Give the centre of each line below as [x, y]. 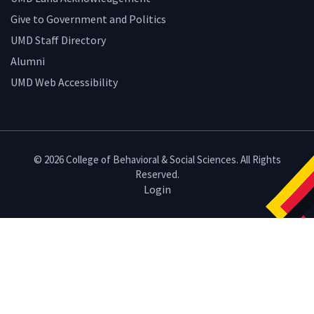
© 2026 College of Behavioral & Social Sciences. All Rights [157, 159]
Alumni [28, 61]
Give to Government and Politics [88, 19]
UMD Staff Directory [58, 40]
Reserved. [157, 174]
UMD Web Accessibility [64, 82]
